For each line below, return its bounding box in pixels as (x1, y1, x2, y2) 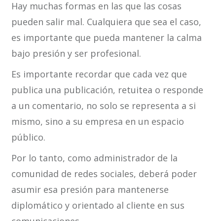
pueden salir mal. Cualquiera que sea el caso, (11, 16, 201, 28)
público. (11, 131, 45, 144)
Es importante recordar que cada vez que (11, 68, 187, 80)
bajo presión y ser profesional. (11, 47, 141, 60)
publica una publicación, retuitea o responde (11, 84, 203, 96)
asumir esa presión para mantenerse (11, 184, 169, 196)
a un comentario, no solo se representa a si (11, 100, 196, 112)
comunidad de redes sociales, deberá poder (11, 168, 197, 180)
